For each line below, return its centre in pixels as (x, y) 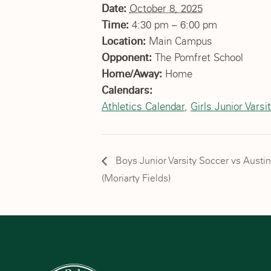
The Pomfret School (199, 57)
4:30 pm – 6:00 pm (175, 25)
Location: (125, 41)
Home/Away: (133, 74)
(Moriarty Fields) (136, 178)
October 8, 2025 (166, 8)
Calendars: (127, 90)
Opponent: (128, 57)
